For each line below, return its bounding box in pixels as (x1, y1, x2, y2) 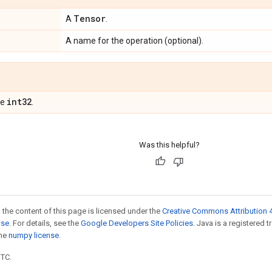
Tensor (73, 12, 106, 24)
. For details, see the (9, 218, 81, 228)
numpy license (8, 230, 59, 240)
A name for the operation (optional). (66, 35, 203, 46)
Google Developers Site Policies (81, 218, 193, 228)
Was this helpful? (138, 140, 200, 149)
